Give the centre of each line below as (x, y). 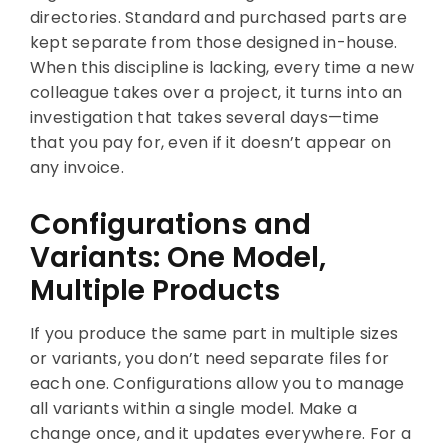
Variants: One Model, (177, 257)
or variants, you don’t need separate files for (209, 358)
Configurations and (170, 224)
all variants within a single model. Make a (193, 408)
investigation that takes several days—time (204, 117)
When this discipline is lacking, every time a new (221, 67)
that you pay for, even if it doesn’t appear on (210, 142)
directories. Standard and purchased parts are (218, 17)
